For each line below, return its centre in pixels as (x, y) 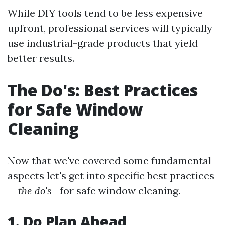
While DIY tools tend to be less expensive (105, 13)
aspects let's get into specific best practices (111, 176)
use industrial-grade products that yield (103, 43)
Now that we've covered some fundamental (109, 160)
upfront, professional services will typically (110, 28)
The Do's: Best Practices (103, 90)
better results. (41, 58)
